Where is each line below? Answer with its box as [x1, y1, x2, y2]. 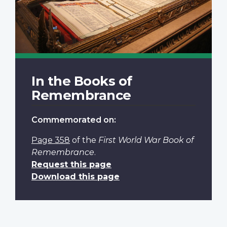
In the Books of [31, 73, 132, 89]
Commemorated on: [31, 115, 116, 125]
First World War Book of [98, 135, 194, 145]
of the [70, 135, 98, 145]
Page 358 [31, 135, 70, 145]
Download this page [31, 172, 120, 182]
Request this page [31, 160, 111, 170]
